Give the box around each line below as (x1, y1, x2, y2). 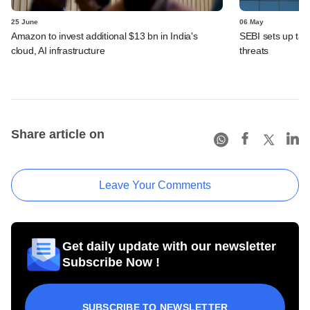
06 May (239, 17, 264, 26)
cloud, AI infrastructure (11, 44, 105, 56)
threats (239, 44, 269, 56)
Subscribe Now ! (62, 255, 160, 269)
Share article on (11, 127, 104, 141)
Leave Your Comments (99, 179, 211, 191)
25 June (11, 17, 38, 26)
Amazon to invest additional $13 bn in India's (11, 30, 198, 42)
